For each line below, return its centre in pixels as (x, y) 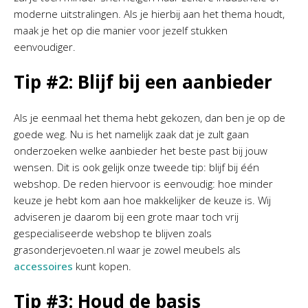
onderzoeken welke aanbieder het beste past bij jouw (141, 150)
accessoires (43, 266)
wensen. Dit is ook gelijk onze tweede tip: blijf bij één (136, 167)
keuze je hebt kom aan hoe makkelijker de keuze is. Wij (142, 200)
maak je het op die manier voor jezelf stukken (121, 30)
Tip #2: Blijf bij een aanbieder (143, 81)
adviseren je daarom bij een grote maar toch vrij (126, 216)
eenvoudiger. (46, 46)
